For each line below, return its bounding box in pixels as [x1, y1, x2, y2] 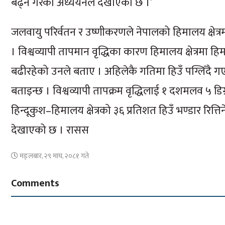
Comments [11, 175, 59, 192]
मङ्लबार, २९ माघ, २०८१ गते [18, 150, 89, 162]
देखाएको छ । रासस [11, 121, 89, 140]
